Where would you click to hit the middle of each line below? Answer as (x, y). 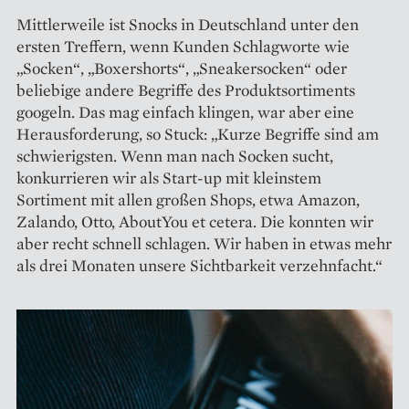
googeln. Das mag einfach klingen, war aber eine (185, 111)
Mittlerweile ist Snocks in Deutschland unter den (188, 24)
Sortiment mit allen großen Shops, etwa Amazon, (188, 199)
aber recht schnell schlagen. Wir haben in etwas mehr (204, 243)
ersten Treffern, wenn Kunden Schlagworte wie (183, 46)
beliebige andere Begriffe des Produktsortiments (186, 89)
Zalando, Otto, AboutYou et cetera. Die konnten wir (195, 221)
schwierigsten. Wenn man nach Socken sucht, (175, 155)
